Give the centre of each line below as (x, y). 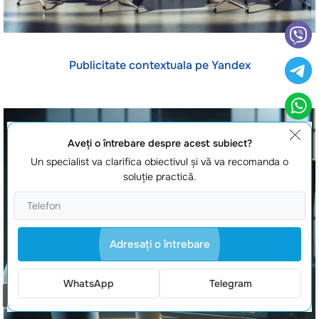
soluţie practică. (159, 177)
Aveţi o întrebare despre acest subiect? (159, 143)
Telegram (230, 283)
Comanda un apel (67, 296)
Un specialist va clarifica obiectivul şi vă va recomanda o (159, 162)
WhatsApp (89, 283)
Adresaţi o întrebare (159, 244)
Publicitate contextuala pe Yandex (159, 66)
